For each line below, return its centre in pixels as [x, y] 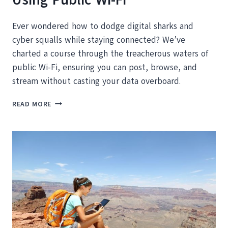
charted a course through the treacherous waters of [110, 53]
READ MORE [32, 104]
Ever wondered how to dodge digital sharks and [103, 26]
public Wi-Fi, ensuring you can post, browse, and [105, 67]
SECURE [64, 155]
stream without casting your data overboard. [96, 81]
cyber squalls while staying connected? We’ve [99, 40]
